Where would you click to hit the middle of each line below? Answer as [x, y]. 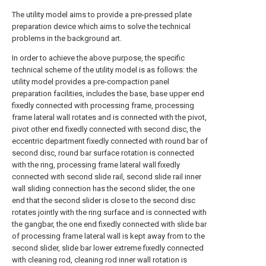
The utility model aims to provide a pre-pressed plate [102, 15]
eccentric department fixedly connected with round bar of [110, 141]
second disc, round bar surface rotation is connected [103, 153]
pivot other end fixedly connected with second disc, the [106, 129]
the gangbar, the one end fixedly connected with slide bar [109, 224]
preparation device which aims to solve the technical [101, 26]
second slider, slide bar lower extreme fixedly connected [108, 248]
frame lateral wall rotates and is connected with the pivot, [109, 117]
